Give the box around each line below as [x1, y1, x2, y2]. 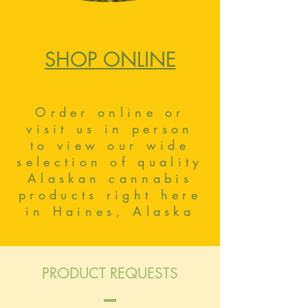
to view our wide [30, 137, 190, 153]
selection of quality [16, 153, 203, 170]
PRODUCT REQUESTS [42, 264, 178, 283]
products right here [19, 186, 201, 203]
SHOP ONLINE [44, 46, 176, 73]
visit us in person [26, 120, 194, 137]
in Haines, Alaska [25, 203, 195, 219]
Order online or [35, 104, 185, 120]
